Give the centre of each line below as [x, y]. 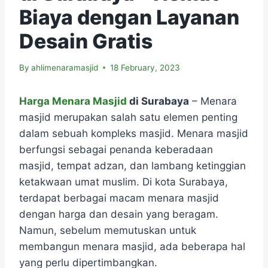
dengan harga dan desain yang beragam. [119, 214]
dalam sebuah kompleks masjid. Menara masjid [134, 133]
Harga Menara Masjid [73, 101]
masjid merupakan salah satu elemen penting [128, 117]
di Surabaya [158, 101]
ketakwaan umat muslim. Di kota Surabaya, [124, 182]
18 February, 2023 [145, 67]
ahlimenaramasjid [65, 67]
